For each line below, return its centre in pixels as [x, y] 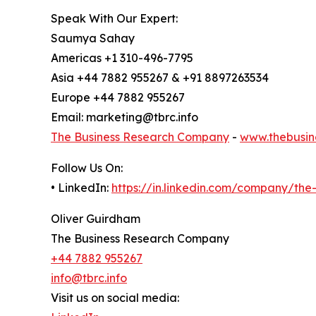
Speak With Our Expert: [114, 19]
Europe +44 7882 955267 [118, 98]
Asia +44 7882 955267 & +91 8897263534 [160, 78]
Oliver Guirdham [96, 219]
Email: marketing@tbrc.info [124, 117]
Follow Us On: [87, 168]
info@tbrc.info [89, 278]
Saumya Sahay [93, 38]
